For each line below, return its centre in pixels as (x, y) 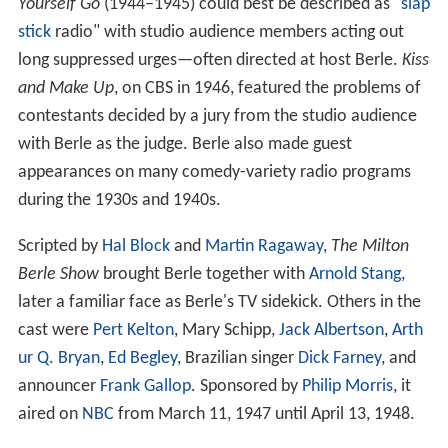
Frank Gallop (145, 387)
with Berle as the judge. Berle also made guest (184, 145)
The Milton (369, 247)
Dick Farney (339, 359)
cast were (55, 331)
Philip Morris (347, 387)
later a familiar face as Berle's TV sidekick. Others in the (219, 303)
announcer (58, 387)
